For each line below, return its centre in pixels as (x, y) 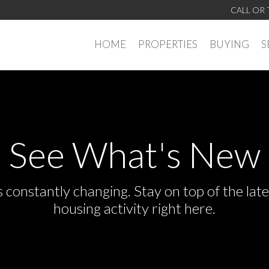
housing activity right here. (134, 208)
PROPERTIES (168, 44)
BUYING (229, 44)
